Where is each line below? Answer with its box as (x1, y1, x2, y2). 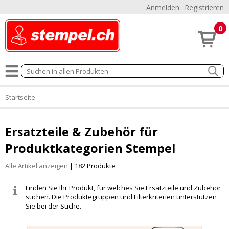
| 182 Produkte (68, 161, 116, 170)
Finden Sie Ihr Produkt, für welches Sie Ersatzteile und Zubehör (26, 182, 221, 192)
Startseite (5, 93, 35, 102)
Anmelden (146, 3, 179, 12)
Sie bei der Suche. (26, 201, 81, 211)
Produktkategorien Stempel (5, 140, 175, 156)
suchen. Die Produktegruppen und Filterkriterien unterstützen (26, 192, 217, 201)
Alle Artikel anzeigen (5, 161, 68, 170)
